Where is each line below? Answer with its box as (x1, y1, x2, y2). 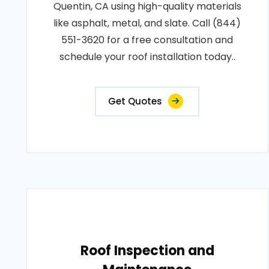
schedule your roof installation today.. (59, 50, 235, 64)
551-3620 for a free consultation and (61, 33, 234, 47)
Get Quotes (108, 95, 163, 107)
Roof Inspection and (80, 241, 214, 260)
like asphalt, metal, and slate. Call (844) (53, 16, 241, 30)
